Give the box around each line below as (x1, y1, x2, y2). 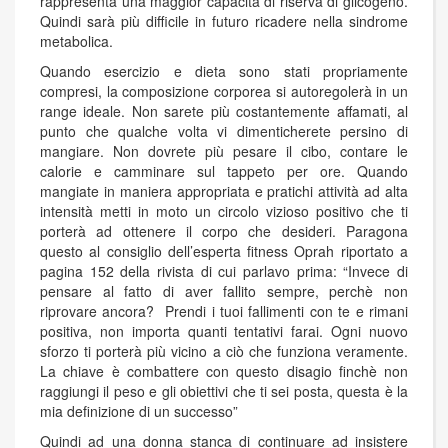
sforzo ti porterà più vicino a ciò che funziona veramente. (40, 341, 408, 362)
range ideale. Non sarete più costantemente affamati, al (40, 101, 408, 122)
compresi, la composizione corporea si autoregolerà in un (40, 81, 408, 102)
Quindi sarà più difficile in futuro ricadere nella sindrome (40, 11, 408, 32)
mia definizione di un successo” (40, 401, 238, 422)
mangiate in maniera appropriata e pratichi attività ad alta (40, 181, 408, 202)
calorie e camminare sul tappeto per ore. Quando (40, 161, 408, 182)
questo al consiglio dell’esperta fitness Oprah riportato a (40, 241, 408, 262)
